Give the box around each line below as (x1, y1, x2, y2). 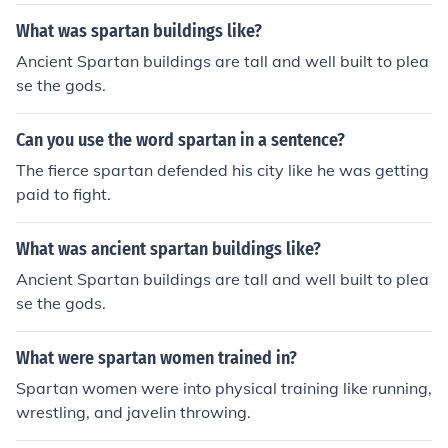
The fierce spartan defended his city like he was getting (16, 160, 429, 180)
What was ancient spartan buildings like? (16, 238, 321, 260)
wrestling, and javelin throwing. (16, 402, 251, 422)
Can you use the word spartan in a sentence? (16, 129, 345, 151)
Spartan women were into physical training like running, (16, 378, 432, 398)
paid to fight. (16, 184, 111, 204)
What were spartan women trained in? (16, 347, 297, 369)
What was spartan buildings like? (16, 20, 262, 42)
